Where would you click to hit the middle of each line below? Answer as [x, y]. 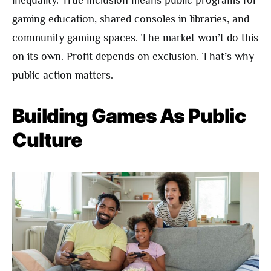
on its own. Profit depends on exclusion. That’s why [133, 57]
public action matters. [63, 75]
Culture [47, 140]
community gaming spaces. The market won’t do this [135, 38]
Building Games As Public [129, 116]
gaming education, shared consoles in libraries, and [131, 19]
